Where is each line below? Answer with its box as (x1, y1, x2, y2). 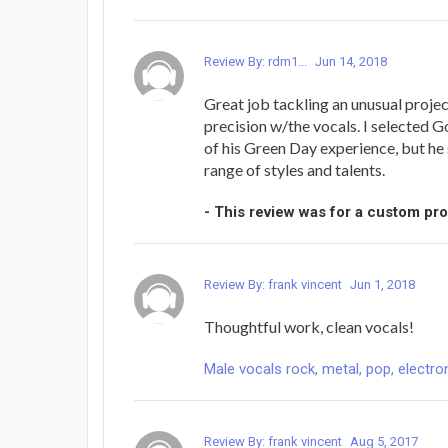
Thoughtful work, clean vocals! (204, 317, 414, 337)
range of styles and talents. (204, 160, 385, 180)
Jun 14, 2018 (315, 54, 387, 70)
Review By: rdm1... (204, 54, 310, 70)
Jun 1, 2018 (350, 277, 415, 293)
